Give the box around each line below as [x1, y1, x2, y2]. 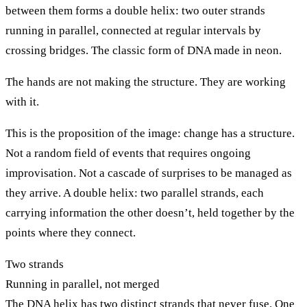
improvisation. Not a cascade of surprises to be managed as [5, 166, 292, 180]
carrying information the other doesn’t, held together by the [5, 206, 295, 219]
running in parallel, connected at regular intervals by [5, 23, 261, 37]
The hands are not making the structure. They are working [5, 75, 286, 88]
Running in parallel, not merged [5, 277, 160, 291]
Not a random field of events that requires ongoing [5, 146, 251, 160]
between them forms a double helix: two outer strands [5, 3, 265, 17]
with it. [5, 95, 39, 108]
